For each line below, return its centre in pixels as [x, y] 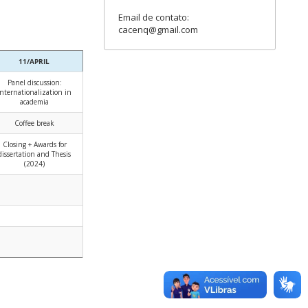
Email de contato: [154, 17]
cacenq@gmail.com [158, 30]
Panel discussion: [34, 83]
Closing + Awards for [34, 145]
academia [34, 102]
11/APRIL [34, 62]
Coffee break [34, 123]
